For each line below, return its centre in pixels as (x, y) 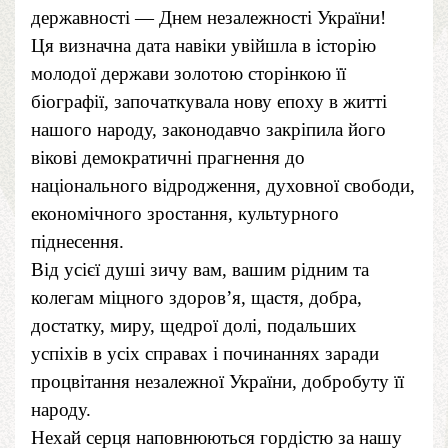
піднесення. (77, 242)
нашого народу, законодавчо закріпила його (208, 130)
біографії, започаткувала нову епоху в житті (209, 102)
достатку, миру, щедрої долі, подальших (194, 326)
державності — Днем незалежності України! (208, 18)
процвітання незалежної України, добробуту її (217, 382)
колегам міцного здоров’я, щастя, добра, (196, 298)
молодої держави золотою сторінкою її (188, 74)
